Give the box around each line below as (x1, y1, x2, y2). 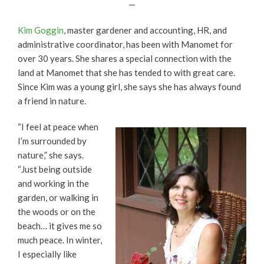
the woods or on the (18, 206, 95, 217)
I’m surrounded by (18, 136, 87, 147)
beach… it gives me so (18, 220, 102, 232)
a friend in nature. (18, 95, 86, 107)
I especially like (18, 249, 77, 260)
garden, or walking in (18, 192, 98, 203)
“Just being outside (18, 164, 92, 175)
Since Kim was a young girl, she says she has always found (18, 81, 241, 93)
